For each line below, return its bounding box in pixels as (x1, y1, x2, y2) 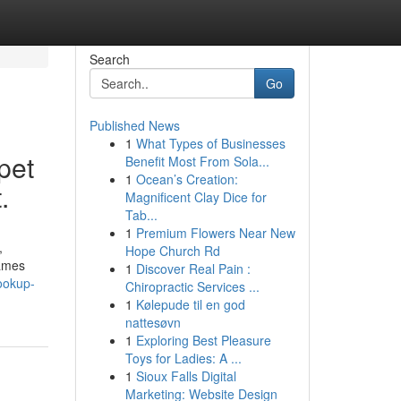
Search (89, 50, 130, 68)
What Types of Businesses (135, 134, 286, 152)
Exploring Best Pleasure (135, 331, 271, 349)
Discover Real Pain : (135, 260, 251, 277)
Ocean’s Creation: (135, 170, 238, 188)
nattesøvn (124, 313, 181, 331)
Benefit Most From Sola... (124, 152, 269, 170)
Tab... (124, 206, 158, 224)
